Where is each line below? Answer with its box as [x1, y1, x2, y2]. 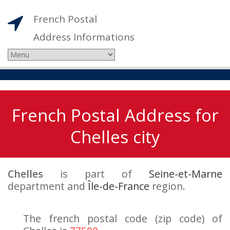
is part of [43, 167, 149, 181]
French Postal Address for [11, 104, 219, 127]
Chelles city [70, 125, 160, 148]
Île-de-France [88, 179, 149, 193]
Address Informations [33, 30, 135, 44]
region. [149, 179, 185, 193]
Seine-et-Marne [149, 167, 222, 181]
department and [8, 179, 88, 193]
